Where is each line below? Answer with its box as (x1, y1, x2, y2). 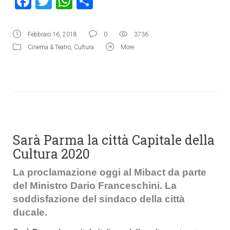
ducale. (13, 207, 47, 218)
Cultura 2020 (13, 145, 90, 162)
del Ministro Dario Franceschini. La (13, 180, 177, 191)
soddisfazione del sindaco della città (13, 194, 185, 204)
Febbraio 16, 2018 (28, 31, 77, 38)
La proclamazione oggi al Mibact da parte (13, 167, 206, 178)
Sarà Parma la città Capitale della (13, 131, 215, 148)
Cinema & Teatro (28, 44, 71, 51)
